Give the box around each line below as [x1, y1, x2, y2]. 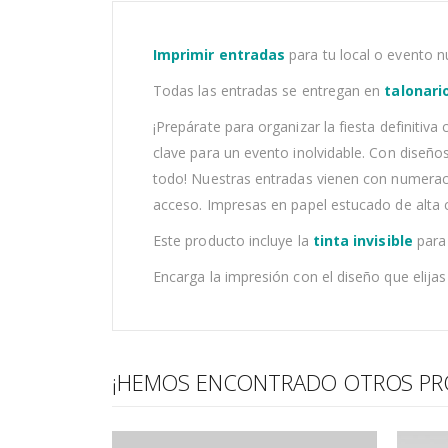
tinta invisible [312, 231, 413, 251]
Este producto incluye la [153, 231, 313, 251]
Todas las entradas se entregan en [153, 81, 385, 101]
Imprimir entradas [153, 45, 286, 65]
